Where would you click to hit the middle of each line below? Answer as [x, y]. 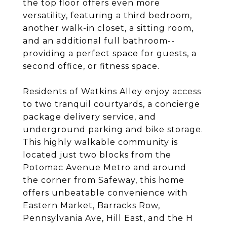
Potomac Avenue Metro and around [105, 167]
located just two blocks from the [97, 155]
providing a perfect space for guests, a [110, 53]
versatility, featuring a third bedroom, [107, 15]
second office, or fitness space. [91, 66]
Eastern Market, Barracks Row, [91, 205]
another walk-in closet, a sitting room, [108, 28]
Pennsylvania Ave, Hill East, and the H [108, 218]
